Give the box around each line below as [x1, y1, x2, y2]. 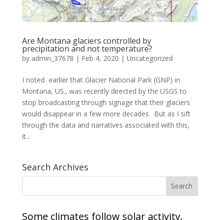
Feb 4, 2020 [81, 53, 119, 63]
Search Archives [22, 161, 88, 173]
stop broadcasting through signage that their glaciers [22, 97, 190, 107]
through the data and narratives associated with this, [22, 120, 190, 130]
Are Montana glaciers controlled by [22, 35, 151, 46]
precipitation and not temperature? [22, 43, 152, 54]
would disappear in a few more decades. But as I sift [22, 109, 191, 118]
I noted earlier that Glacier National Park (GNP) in [22, 75, 180, 84]
